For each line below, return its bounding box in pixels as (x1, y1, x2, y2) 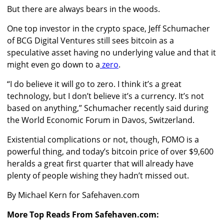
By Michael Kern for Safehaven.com (7, 189, 139, 200)
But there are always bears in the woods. (7, 3, 162, 14)
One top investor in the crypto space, (7, 22, 148, 34)
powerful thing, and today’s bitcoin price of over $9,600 (7, 145, 213, 157)
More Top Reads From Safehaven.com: (7, 208, 159, 220)
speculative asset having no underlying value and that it (7, 46, 216, 58)
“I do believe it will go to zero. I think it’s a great (7, 78, 181, 89)
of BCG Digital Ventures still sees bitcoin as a (7, 34, 174, 46)
